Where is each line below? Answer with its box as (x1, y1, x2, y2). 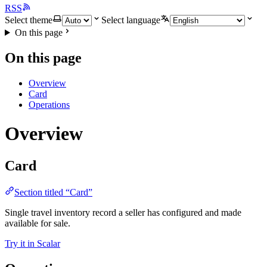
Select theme (5, 15, 52, 25)
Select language (101, 15, 160, 25)
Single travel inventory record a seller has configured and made (5, 207, 241, 218)
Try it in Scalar (5, 238, 60, 249)
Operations (29, 99, 70, 110)
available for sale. (5, 218, 70, 228)
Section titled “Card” (14, 187, 92, 197)
